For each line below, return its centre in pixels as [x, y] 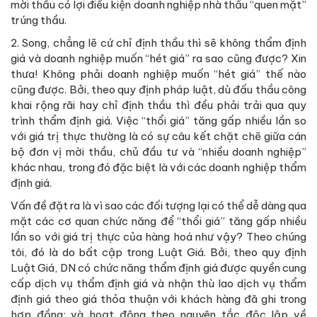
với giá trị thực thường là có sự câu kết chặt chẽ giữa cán [158, 137]
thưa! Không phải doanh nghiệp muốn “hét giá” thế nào [158, 74]
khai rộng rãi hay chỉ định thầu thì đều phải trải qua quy [158, 105]
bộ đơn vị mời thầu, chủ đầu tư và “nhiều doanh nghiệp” [158, 152]
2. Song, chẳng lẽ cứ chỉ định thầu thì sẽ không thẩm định [158, 43]
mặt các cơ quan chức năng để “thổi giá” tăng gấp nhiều [158, 221]
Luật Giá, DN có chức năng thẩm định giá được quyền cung [158, 268]
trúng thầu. [39, 21]
